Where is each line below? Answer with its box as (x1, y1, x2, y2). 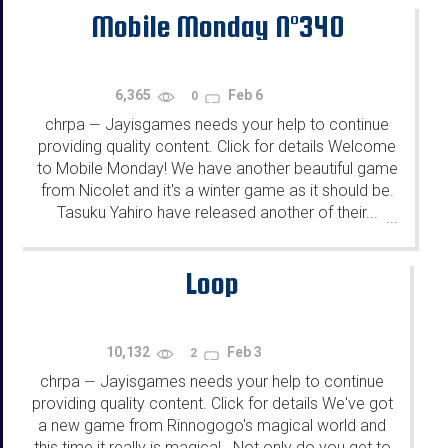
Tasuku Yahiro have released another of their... (56, 203, 378, 223)
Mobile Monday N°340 (90, 9, 344, 44)
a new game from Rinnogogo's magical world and (38, 416, 386, 436)
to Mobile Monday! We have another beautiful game (36, 159, 398, 179)
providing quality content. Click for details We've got (31, 394, 393, 414)
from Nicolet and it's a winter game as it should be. (40, 181, 394, 201)
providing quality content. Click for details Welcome (38, 137, 396, 157)
